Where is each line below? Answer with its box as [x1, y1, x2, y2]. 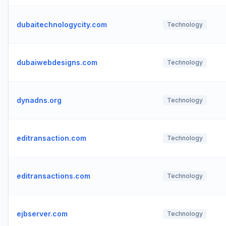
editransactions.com [17, 172, 90, 180]
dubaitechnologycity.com [17, 20, 107, 29]
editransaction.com [17, 134, 86, 142]
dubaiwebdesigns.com [17, 58, 97, 67]
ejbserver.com [17, 209, 68, 218]
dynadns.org [17, 96, 62, 104]
